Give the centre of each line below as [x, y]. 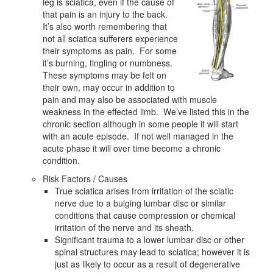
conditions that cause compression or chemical [145, 215]
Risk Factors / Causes [85, 179]
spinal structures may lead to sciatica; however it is [152, 252]
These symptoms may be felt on [105, 75]
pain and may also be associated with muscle [130, 100]
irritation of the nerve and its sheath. [124, 228]
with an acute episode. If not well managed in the [138, 136]
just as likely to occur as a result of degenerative [147, 264]
